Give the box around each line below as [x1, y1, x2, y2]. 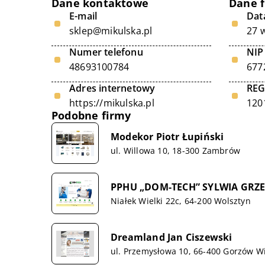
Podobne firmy [51, 108, 131, 122]
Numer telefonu [69, 46, 143, 59]
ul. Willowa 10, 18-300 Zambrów [111, 144, 240, 156]
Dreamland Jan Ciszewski [111, 230, 232, 244]
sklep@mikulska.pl [69, 24, 153, 37]
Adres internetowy [69, 82, 156, 95]
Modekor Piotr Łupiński [111, 130, 224, 143]
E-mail [69, 9, 98, 22]
